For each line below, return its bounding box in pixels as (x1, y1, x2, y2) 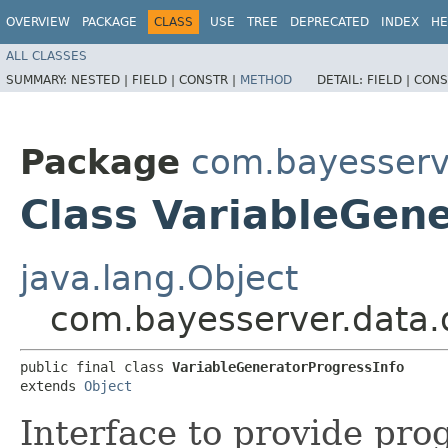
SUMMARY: (6, 72, 71, 87)
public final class (20, 358, 172, 375)
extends (20, 377, 84, 394)
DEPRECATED (290, 15, 369, 29)
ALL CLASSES (6, 48, 87, 63)
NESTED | (71, 72, 132, 87)
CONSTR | (179, 72, 240, 87)
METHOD (240, 72, 292, 87)
